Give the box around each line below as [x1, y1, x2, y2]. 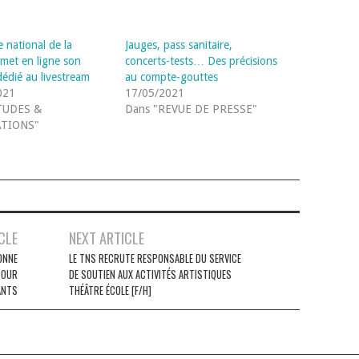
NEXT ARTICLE [69, 226, 144, 248]
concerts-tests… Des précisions [125, 54, 278, 67]
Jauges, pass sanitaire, [125, 38, 233, 51]
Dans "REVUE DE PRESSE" [125, 102, 258, 115]
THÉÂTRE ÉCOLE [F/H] [69, 282, 151, 298]
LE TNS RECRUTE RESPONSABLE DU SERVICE [69, 250, 241, 266]
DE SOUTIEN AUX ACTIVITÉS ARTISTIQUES [69, 266, 232, 282]
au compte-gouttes [125, 70, 219, 83]
